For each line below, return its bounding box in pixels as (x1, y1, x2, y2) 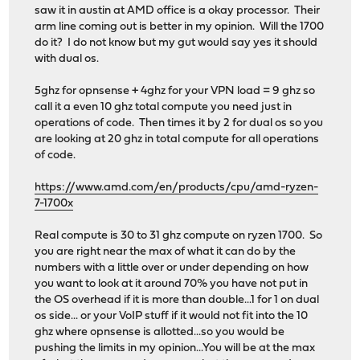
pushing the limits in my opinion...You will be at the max (35, 342, 316, 355)
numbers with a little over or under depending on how (35, 262, 309, 275)
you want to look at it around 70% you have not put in (35, 278, 309, 291)
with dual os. (35, 53, 100, 66)
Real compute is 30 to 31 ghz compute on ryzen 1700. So (35, 230, 323, 243)
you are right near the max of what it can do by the (35, 246, 297, 259)
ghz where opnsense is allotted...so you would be (35, 326, 285, 339)
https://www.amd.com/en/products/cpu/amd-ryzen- (35, 182, 319, 194)
